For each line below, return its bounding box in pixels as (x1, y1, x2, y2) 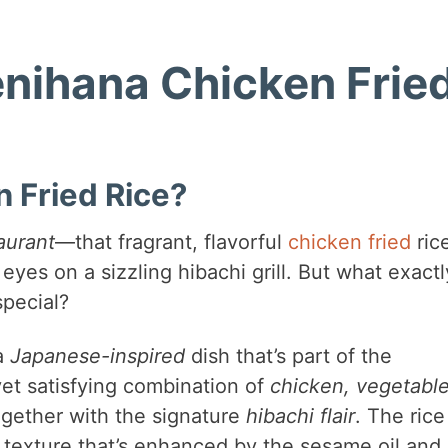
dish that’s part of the (184, 344, 392, 369)
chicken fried (287, 230, 411, 255)
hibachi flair (245, 404, 355, 429)
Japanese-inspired (9, 344, 185, 369)
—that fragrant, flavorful (54, 230, 288, 255)
